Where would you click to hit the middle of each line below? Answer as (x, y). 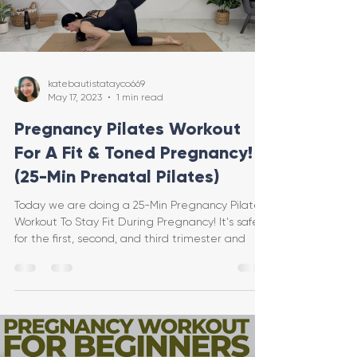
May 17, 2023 (75, 97)
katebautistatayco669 (96, 84)
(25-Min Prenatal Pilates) (117, 177)
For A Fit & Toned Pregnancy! (133, 153)
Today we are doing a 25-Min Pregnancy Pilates (140, 205)
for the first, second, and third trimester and (130, 239)
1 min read (140, 97)
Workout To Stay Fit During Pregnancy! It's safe (137, 222)
